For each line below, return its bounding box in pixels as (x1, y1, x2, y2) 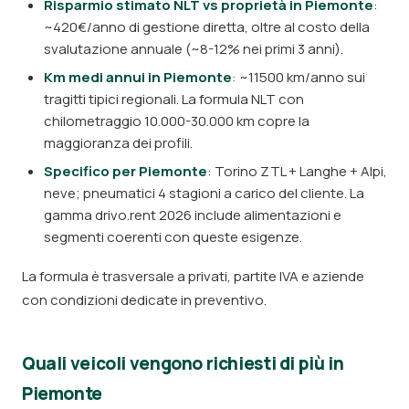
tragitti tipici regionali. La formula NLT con (44, 89, 304, 109)
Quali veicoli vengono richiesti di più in (22, 351, 344, 375)
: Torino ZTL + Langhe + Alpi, (207, 162, 387, 181)
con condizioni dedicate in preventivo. (22, 290, 267, 309)
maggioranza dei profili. (44, 133, 193, 152)
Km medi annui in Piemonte (44, 68, 232, 87)
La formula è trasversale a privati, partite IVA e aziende (22, 267, 364, 286)
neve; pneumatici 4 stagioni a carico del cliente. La (44, 184, 364, 203)
